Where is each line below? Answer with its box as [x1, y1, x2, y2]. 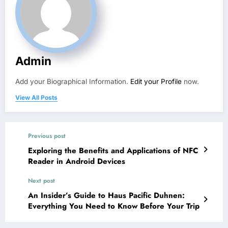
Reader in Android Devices [28, 155, 125, 167]
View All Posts [15, 93, 58, 101]
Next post [28, 176, 55, 185]
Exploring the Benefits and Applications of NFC [28, 145, 198, 156]
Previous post [28, 131, 66, 140]
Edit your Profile [130, 77, 182, 85]
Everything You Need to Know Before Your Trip [28, 200, 199, 212]
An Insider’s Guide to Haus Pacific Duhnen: [28, 189, 185, 201]
